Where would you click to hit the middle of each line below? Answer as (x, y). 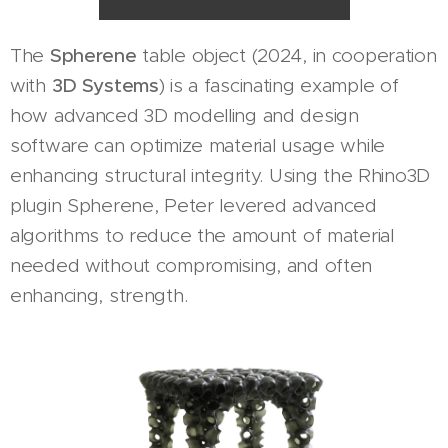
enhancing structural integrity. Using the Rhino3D (220, 176)
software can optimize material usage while (198, 146)
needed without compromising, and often (191, 266)
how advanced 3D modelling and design (184, 116)
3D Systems (105, 86)
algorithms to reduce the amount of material (202, 236)
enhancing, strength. (102, 296)
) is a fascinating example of (278, 86)
